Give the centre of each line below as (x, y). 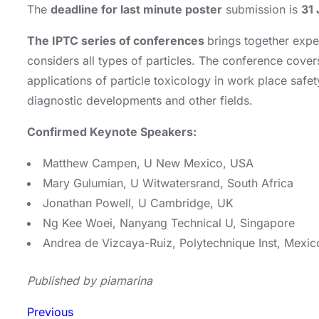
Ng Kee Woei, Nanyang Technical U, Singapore (169, 223)
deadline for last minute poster (136, 9)
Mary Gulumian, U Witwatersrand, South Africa (168, 183)
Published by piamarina (90, 280)
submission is (262, 9)
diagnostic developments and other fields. (140, 100)
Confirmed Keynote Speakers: (112, 131)
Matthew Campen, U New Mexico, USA (148, 163)
